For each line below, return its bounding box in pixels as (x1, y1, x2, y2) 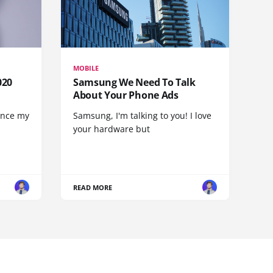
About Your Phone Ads (73, 88, 179, 102)
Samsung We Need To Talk (73, 75, 196, 89)
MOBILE (73, 63, 99, 73)
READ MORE (73, 182, 113, 192)
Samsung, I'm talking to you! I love (73, 109, 211, 121)
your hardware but (73, 122, 150, 135)
